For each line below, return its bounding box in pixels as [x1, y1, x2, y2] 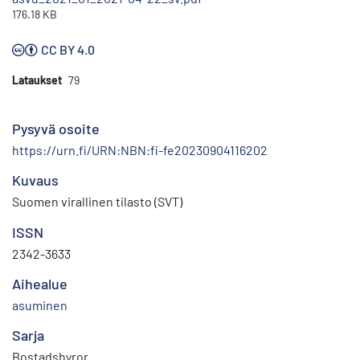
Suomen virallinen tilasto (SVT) [12, 194, 182, 210]
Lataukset [12, 73, 62, 88]
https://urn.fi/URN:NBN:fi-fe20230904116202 [12, 142, 268, 158]
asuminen [12, 297, 67, 313]
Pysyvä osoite [12, 120, 100, 138]
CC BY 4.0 [41, 42, 95, 58]
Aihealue [12, 275, 67, 293]
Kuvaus [12, 171, 59, 190]
